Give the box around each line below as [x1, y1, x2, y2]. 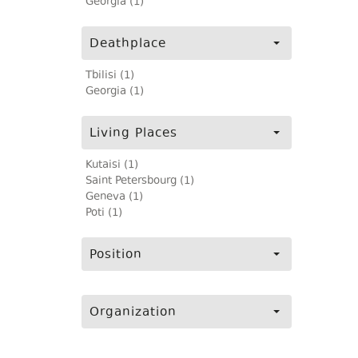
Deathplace [89, 35, 166, 54]
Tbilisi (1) [86, 68, 134, 84]
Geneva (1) [86, 189, 143, 205]
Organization [89, 304, 177, 322]
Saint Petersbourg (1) [86, 173, 194, 189]
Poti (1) [86, 205, 122, 221]
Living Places [89, 125, 177, 143]
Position [89, 246, 142, 265]
